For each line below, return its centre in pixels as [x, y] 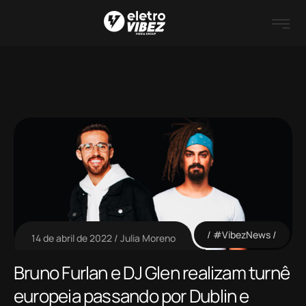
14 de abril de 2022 [72, 238]
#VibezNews [241, 235]
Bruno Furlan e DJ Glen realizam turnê [152, 273]
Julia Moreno [148, 238]
